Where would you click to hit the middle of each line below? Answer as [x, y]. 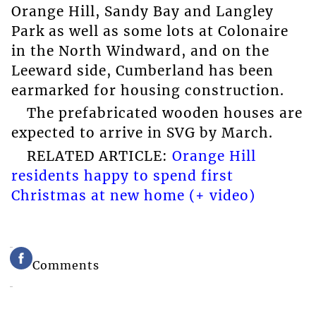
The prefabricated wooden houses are [164, 113]
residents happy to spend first [122, 175]
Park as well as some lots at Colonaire [150, 31]
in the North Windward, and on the [140, 50]
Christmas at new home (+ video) [133, 195]
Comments [66, 265]
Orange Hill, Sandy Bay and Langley [142, 11]
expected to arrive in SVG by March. [142, 133]
